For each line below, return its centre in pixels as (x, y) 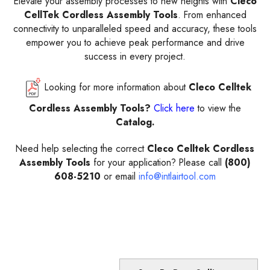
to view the (218, 108)
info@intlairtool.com (177, 176)
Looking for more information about (115, 87)
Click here (174, 108)
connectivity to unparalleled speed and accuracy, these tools (135, 28)
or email (120, 176)
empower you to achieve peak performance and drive (135, 42)
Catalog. (135, 122)
